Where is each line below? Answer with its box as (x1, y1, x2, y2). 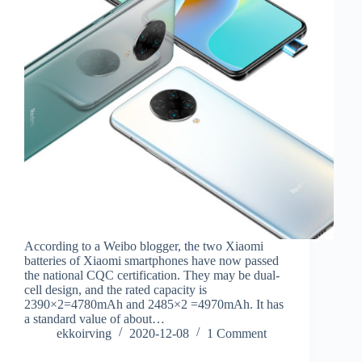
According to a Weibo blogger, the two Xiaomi (24, 238, 263, 253)
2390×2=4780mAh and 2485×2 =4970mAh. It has (24, 297, 284, 311)
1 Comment (207, 326, 267, 340)
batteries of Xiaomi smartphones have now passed (24, 253, 279, 267)
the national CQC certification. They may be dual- (24, 267, 280, 282)
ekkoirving (57, 326, 112, 340)
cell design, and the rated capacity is (24, 282, 207, 297)
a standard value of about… (24, 311, 165, 326)
